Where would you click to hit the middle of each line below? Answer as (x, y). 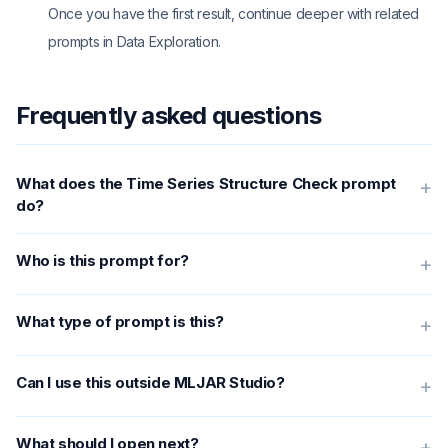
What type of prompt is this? (120, 321)
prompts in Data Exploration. (134, 41)
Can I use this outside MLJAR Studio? (150, 382)
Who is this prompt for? (102, 260)
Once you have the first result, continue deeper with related (234, 13)
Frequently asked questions (169, 115)
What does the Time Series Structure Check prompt (206, 183)
